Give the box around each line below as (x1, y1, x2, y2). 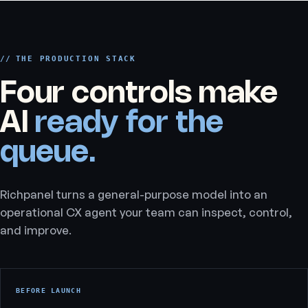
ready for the (35, 109, 223, 137)
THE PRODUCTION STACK (15, 54, 136, 63)
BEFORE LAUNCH (16, 287, 81, 294)
